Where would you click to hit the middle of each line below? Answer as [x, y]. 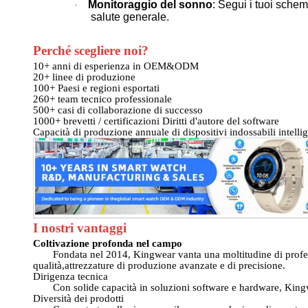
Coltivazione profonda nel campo [108, 244]
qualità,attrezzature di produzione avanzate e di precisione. [159, 266]
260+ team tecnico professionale [102, 99]
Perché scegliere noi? [91, 50]
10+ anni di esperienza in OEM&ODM [116, 66]
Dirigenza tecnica [70, 277]
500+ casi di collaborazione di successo [118, 110]
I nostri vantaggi [80, 228]
